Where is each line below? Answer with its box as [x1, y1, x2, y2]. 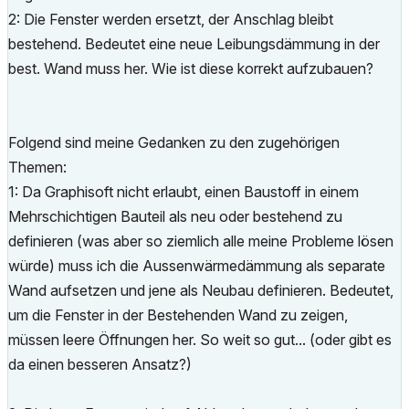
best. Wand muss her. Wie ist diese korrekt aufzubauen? [8, 59, 377, 78]
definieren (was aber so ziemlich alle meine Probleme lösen [8, 232, 393, 250]
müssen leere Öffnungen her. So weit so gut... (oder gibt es [8, 330, 392, 349]
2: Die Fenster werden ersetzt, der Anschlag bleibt [8, 10, 333, 28]
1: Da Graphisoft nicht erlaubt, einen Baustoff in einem [8, 183, 359, 201]
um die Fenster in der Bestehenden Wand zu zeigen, [8, 306, 348, 324]
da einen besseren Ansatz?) [8, 355, 192, 373]
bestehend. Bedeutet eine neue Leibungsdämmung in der [8, 35, 380, 53]
